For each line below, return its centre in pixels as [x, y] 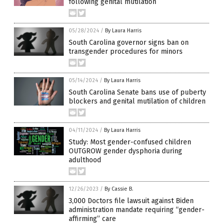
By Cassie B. [119, 189]
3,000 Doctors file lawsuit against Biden [131, 201]
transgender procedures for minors [126, 52]
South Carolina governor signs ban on [129, 43]
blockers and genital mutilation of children [137, 102]
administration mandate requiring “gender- [137, 210]
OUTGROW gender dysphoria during [125, 151]
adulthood [85, 160]
